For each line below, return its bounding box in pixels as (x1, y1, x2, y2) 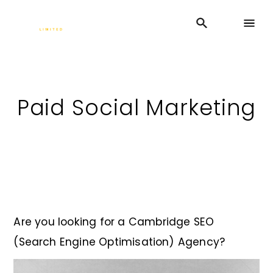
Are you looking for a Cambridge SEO (13, 214, 214, 230)
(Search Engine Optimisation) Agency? (13, 235, 225, 250)
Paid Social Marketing (16, 92, 257, 122)
